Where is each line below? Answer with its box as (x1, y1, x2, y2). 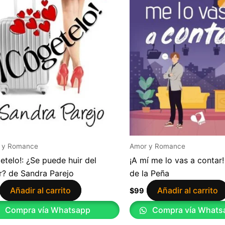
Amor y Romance (130, 142, 185, 150)
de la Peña (130, 168, 169, 179)
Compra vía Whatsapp (3, 205, 90, 215)
